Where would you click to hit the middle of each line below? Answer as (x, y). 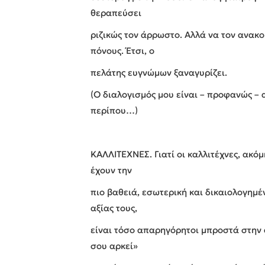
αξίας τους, (114, 208)
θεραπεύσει (116, 12)
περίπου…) (114, 110)
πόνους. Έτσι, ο (123, 50)
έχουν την (112, 170)
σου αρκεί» (114, 245)
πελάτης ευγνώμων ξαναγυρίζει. (159, 72)
